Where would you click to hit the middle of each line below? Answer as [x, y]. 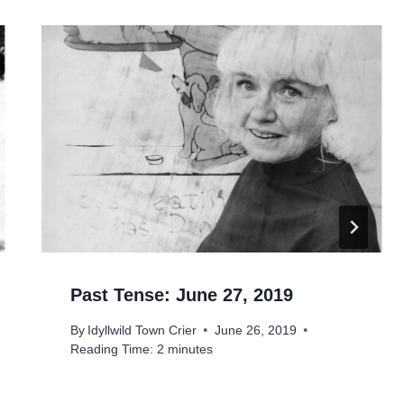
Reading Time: [111, 349]
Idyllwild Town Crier [142, 330]
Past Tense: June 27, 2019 [181, 295]
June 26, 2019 [255, 330]
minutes [190, 349]
